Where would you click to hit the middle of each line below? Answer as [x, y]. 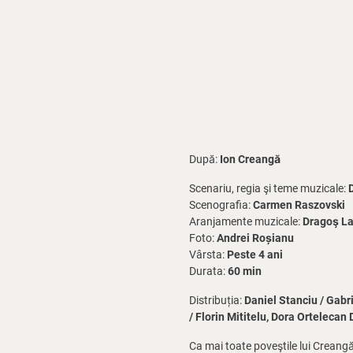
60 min [245, 271]
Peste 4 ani [255, 255]
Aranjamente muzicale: [246, 221]
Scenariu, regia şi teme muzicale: [269, 188]
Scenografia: [221, 205]
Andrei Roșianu [255, 238]
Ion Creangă [250, 159]
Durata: [208, 271]
